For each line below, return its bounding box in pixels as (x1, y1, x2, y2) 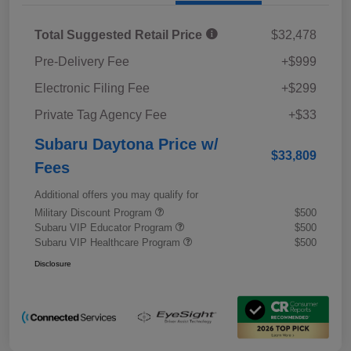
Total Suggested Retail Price (34, 27, 205, 42)
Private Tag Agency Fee (34, 107, 167, 121)
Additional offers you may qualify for (34, 188, 198, 201)
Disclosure (34, 259, 71, 268)
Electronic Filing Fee (34, 81, 150, 95)
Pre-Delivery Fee (34, 54, 129, 68)
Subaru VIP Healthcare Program (34, 236, 183, 248)
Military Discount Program (34, 206, 155, 219)
